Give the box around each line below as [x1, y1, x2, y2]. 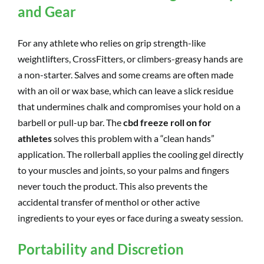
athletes [18, 132, 52, 144]
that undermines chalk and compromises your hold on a [18, 100, 240, 112]
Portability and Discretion [18, 240, 184, 258]
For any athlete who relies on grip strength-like [18, 37, 206, 48]
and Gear [18, 2, 76, 20]
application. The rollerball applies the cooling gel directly [18, 148, 243, 160]
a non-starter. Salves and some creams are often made [18, 68, 233, 80]
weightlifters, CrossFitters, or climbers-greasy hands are [18, 52, 243, 64]
